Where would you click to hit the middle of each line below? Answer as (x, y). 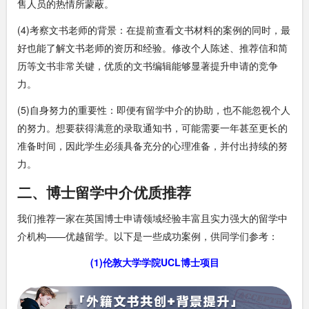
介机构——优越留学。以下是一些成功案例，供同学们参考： (148, 236)
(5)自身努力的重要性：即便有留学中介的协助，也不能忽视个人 (154, 109)
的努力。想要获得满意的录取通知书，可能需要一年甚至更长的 (152, 127)
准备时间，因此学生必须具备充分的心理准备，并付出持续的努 (152, 145)
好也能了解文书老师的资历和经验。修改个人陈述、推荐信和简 (152, 47)
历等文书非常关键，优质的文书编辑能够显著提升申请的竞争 (148, 65)
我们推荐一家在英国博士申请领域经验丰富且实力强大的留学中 (152, 218)
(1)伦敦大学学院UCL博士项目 (154, 262)
